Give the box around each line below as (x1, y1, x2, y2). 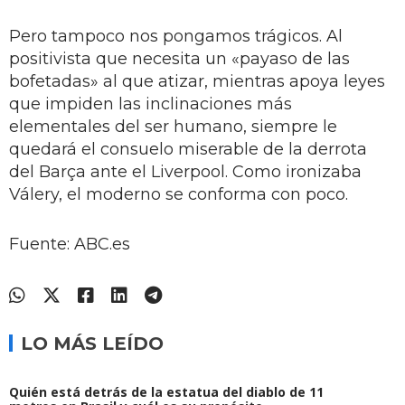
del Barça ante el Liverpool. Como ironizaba (9, 162, 362, 182)
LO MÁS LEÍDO (21, 333, 164, 354)
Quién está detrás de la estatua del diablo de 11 (9, 383, 324, 401)
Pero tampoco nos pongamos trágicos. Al (9, 26, 343, 46)
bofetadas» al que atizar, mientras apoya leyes (9, 71, 385, 91)
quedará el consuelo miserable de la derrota (9, 139, 367, 159)
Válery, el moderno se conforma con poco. (9, 184, 348, 204)
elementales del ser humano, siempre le (9, 117, 337, 137)
